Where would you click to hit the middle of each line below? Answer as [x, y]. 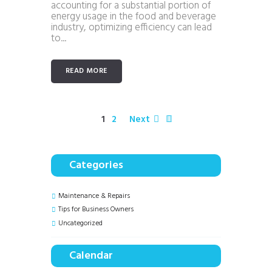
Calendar [91, 256]
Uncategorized [80, 224]
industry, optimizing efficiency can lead [131, 27]
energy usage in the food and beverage [134, 16]
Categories [96, 166]
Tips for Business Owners [96, 210]
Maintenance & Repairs [94, 196]
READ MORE [87, 71]
